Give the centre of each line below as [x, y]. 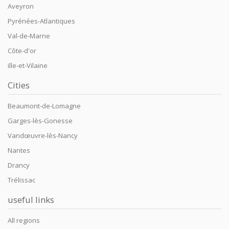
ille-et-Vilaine [28, 65]
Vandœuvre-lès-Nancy [43, 135]
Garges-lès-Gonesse [40, 121]
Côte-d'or [22, 51]
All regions [24, 220]
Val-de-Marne [29, 36]
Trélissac [21, 180]
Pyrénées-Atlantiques [41, 21]
